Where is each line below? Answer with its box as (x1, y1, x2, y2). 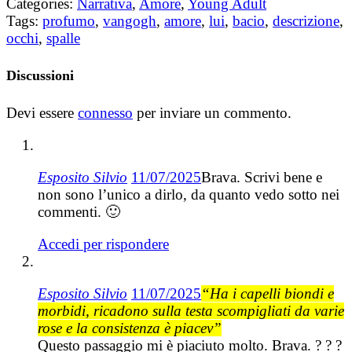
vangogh (103, 13, 156, 30)
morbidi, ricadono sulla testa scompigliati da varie (38, 302, 344, 320)
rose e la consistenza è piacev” (38, 320, 222, 337)
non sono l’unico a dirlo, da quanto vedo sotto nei (38, 186, 339, 203)
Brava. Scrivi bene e (201, 169, 322, 186)
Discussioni (6, 68, 74, 84)
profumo (42, 13, 95, 30)
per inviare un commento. (133, 104, 291, 122)
